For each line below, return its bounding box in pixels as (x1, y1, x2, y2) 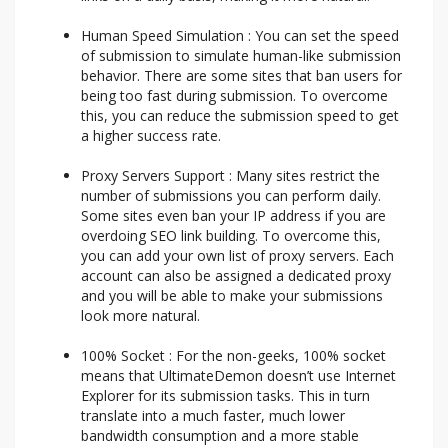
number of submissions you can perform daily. (81, 186, 381, 206)
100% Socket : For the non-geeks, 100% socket (81, 346, 386, 366)
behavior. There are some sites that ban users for (81, 66, 402, 86)
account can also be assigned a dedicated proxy (81, 266, 391, 286)
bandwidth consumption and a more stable (81, 426, 359, 446)
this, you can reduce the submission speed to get (81, 106, 399, 126)
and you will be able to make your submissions (81, 286, 383, 306)
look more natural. (81, 306, 200, 326)
